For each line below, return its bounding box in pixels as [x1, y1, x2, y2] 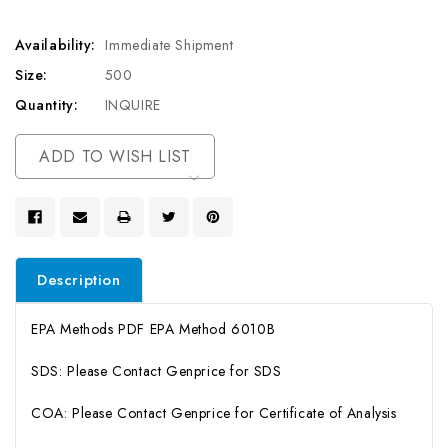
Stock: [15, 157, 60, 179]
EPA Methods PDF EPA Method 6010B [31, 318, 276, 339]
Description [37, 268, 121, 291]
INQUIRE [104, 95, 161, 115]
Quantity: [15, 95, 79, 115]
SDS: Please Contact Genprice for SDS [31, 360, 282, 381]
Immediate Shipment [105, 35, 234, 55]
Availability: [15, 35, 96, 55]
